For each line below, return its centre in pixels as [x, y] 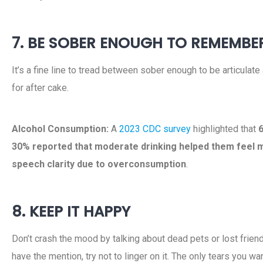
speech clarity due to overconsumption [99, 164]
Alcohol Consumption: [60, 129]
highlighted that [225, 129]
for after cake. [40, 88]
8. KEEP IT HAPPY [71, 212]
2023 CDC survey [155, 129]
